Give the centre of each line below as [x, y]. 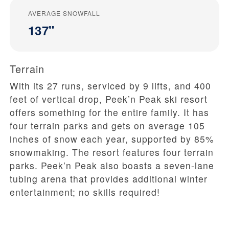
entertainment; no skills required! [85, 192]
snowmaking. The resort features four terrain [112, 152]
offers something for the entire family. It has [109, 112]
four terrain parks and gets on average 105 [107, 126]
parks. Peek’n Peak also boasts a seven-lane [112, 166]
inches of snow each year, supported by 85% [112, 139]
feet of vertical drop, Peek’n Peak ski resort [109, 99]
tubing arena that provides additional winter [109, 179]
